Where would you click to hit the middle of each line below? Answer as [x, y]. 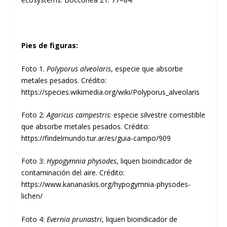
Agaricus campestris [79, 115]
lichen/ [32, 196]
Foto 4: [34, 219]
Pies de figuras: [50, 46]
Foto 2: [34, 115]
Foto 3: [34, 161]
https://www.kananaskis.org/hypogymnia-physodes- [106, 184]
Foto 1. [33, 68]
